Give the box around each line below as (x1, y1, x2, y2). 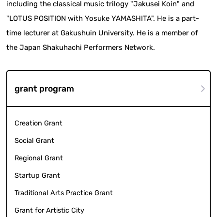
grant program (15, 84, 75, 94)
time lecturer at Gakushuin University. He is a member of (6, 29, 199, 38)
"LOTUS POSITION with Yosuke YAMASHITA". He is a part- (6, 14, 200, 23)
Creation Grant (15, 119, 63, 128)
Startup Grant (15, 171, 61, 180)
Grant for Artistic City (15, 206, 85, 215)
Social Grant (15, 137, 55, 145)
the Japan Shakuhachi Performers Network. (6, 43, 155, 52)
